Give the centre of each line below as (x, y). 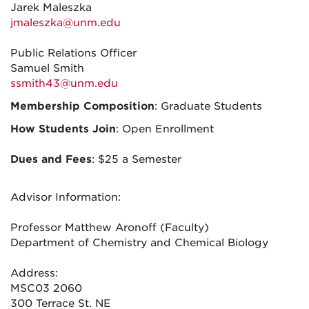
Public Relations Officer (73, 53)
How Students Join (63, 129)
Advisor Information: (66, 197)
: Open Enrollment (165, 129)
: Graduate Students (208, 106)
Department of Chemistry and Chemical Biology (139, 243)
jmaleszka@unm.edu (66, 23)
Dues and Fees (51, 159)
